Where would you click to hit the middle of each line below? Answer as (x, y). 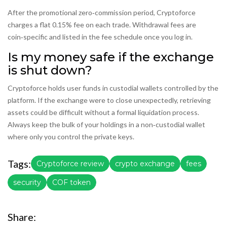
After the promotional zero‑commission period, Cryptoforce (102, 13)
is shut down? (50, 70)
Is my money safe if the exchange (111, 57)
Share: (22, 217)
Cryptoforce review (70, 164)
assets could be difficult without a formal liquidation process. (103, 112)
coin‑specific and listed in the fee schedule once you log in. (100, 37)
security (27, 183)
